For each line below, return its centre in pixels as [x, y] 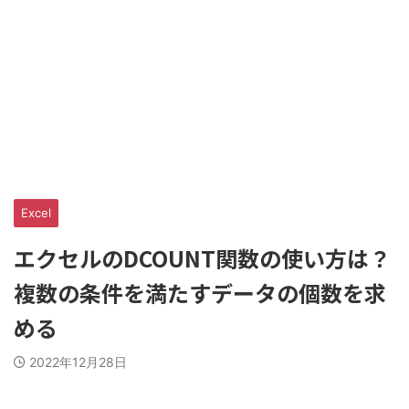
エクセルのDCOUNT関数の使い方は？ [202, 258]
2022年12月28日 [78, 362]
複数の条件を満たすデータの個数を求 [200, 293]
